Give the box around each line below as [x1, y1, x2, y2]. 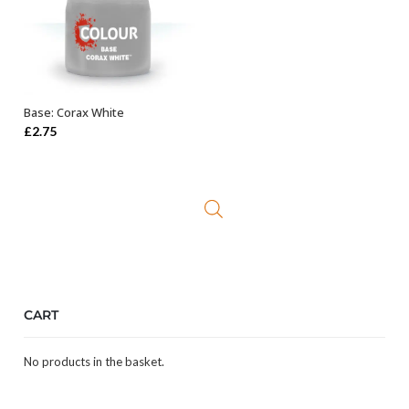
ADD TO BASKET [82, 110, 159, 123]
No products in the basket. [24, 354, 164, 370]
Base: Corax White [24, 103, 124, 121]
